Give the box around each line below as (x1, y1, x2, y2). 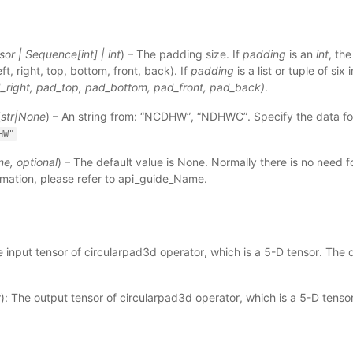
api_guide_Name (117, 172, 204, 185)
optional (16, 155, 58, 169)
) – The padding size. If (120, 47, 243, 61)
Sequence (24, 47, 77, 61)
